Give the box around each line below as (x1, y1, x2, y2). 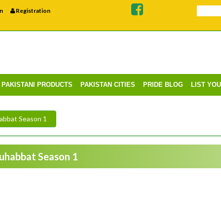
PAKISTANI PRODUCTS (1, 81, 73, 89)
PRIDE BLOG (143, 81, 183, 89)
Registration (14, 7, 50, 14)
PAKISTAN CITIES (80, 81, 135, 89)
